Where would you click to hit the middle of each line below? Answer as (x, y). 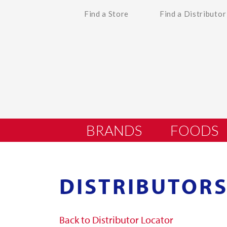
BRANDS (114, 130)
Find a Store (107, 14)
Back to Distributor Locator (116, 220)
